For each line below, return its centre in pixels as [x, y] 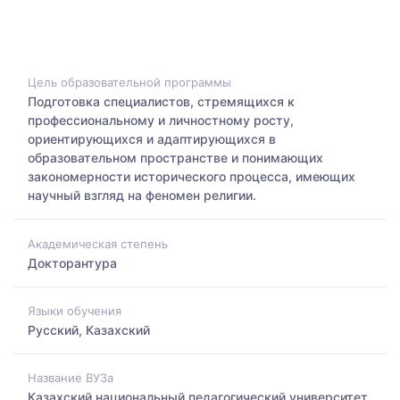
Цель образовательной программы [129, 83]
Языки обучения [75, 310]
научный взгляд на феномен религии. [142, 196]
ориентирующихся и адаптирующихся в [152, 139]
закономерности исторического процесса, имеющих [192, 177]
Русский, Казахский [89, 329]
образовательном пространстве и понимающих [175, 158]
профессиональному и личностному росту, [161, 121]
